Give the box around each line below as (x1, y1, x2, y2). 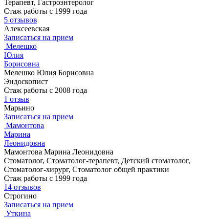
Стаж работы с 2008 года (4, 86, 87, 95)
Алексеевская (4, 24, 49, 33)
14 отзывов (4, 183, 41, 192)
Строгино (4, 192, 37, 200)
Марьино (4, 104, 34, 112)
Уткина (6, 209, 31, 218)
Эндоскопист (4, 77, 48, 86)
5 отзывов (4, 16, 37, 24)
